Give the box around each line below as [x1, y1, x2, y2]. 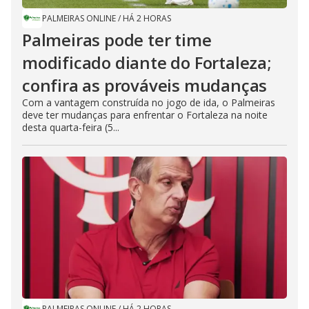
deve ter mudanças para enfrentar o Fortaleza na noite [22, 108, 268, 121]
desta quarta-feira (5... [22, 121, 119, 134]
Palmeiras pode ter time [22, 28, 212, 51]
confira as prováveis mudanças [22, 74, 268, 97]
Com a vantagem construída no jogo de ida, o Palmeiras [22, 96, 275, 109]
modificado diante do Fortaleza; [22, 51, 271, 74]
